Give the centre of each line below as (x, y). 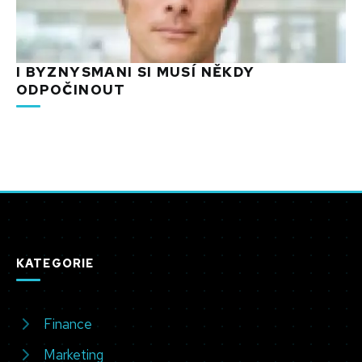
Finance (68, 324)
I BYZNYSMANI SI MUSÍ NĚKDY (136, 72)
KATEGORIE (55, 263)
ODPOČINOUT (71, 90)
